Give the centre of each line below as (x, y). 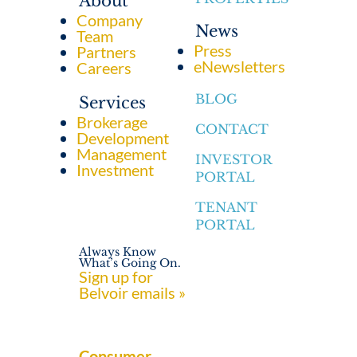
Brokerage (112, 122)
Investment (116, 170)
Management (122, 154)
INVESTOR (234, 160)
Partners (107, 52)
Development (123, 138)
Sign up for (116, 277)
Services (113, 103)
